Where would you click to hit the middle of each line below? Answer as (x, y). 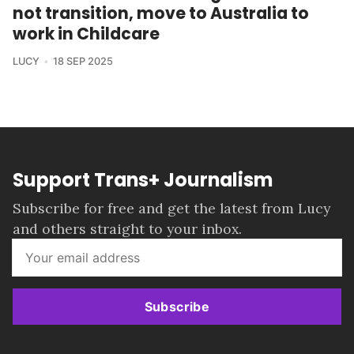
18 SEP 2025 (83, 61)
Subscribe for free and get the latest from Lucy (171, 208)
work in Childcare (86, 33)
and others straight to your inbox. (127, 228)
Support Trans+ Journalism (143, 180)
